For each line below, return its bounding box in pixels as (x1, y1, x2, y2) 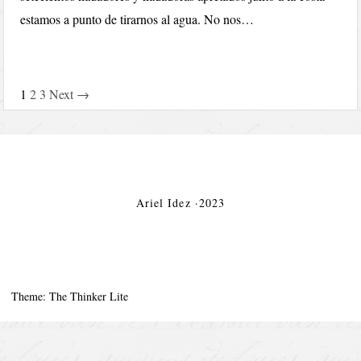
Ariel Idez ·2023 (135, 195, 226, 210)
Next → (49, 85, 90, 102)
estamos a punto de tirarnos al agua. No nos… (20, 10, 255, 27)
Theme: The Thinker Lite (11, 288, 129, 304)
